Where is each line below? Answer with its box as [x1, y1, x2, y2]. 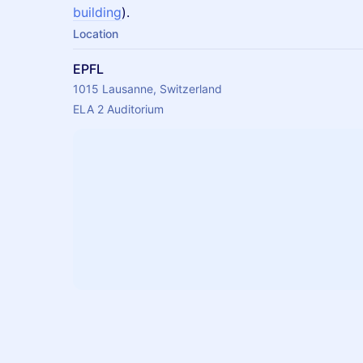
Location [73, 27, 118, 41]
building [73, 4, 122, 20]
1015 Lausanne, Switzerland [73, 82, 222, 96]
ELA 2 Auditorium [73, 102, 164, 116]
